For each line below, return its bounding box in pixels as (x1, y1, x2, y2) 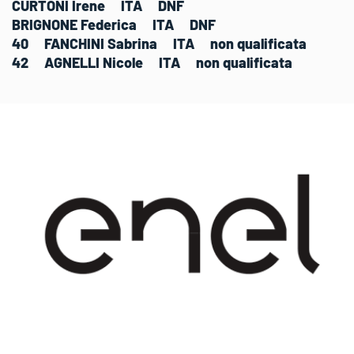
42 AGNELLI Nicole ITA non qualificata (12, 54, 292, 71)
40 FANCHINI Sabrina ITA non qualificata (12, 35, 307, 52)
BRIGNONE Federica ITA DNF (12, 16, 216, 33)
